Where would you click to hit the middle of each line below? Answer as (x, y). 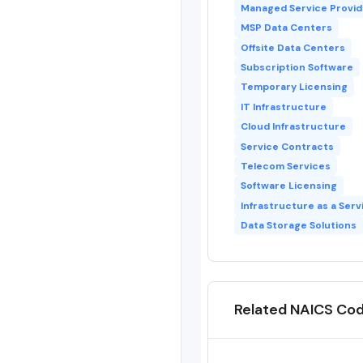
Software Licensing (288, 186)
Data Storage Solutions (298, 226)
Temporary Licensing (294, 87)
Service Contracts (287, 146)
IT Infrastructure (283, 107)
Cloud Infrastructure (293, 127)
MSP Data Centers (286, 28)
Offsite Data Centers (293, 47)
